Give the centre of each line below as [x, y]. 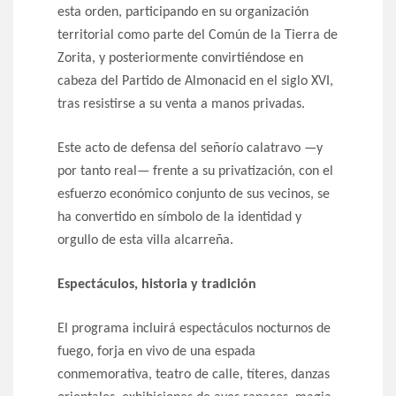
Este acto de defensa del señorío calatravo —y [190, 149]
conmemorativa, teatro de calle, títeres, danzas [194, 375]
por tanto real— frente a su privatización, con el [195, 172]
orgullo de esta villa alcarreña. [145, 241]
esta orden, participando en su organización [183, 13]
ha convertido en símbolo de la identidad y [179, 218]
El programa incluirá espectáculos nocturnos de [194, 329]
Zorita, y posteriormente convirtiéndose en [180, 59]
